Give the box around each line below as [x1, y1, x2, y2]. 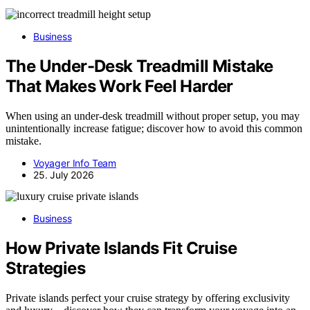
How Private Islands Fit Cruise [6, 238, 237, 259]
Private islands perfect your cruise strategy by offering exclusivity [6, 291, 290, 304]
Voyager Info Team [33, 157, 117, 170]
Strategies [6, 258, 86, 279]
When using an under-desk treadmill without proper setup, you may [6, 110, 300, 122]
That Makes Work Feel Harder [6, 76, 233, 97]
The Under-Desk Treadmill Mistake [6, 56, 273, 77]
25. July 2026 [33, 169, 94, 181]
